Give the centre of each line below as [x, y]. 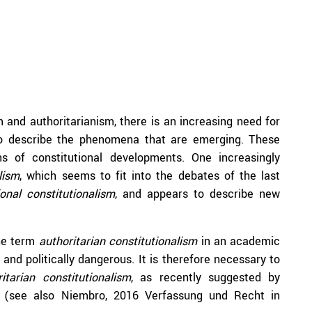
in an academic [239, 241]
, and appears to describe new [198, 194]
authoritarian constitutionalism [118, 241]
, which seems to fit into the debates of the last [150, 176]
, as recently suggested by [205, 278]
